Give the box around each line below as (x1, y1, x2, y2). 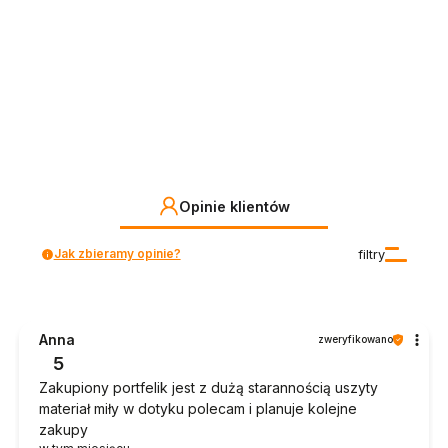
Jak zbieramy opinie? (53, 246, 181, 262)
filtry (358, 246, 386, 262)
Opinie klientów (178, 197, 290, 215)
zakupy (39, 421, 88, 439)
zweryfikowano (318, 333, 393, 346)
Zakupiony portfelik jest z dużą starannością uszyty (39, 379, 378, 397)
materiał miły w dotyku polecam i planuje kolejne (39, 400, 357, 418)
